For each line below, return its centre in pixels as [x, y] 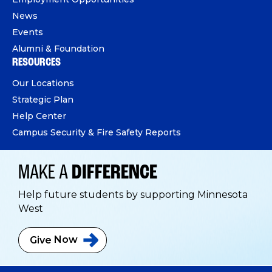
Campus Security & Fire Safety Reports [97, 132]
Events [28, 32]
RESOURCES [36, 62]
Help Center [39, 116]
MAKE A [45, 173]
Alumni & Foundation [58, 48]
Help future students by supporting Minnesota [133, 194]
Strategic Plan [43, 99]
